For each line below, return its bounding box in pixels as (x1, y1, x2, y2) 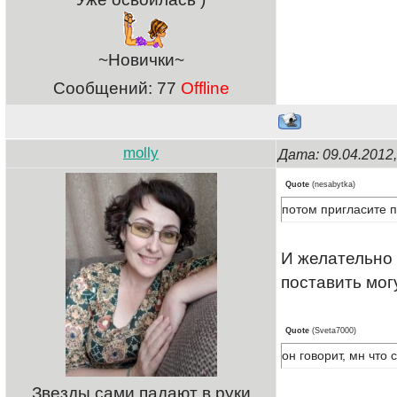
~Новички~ (97, 51, 184, 69)
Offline (180, 79, 230, 97)
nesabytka (315, 180, 353, 189)
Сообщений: (52, 79, 157, 97)
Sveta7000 (315, 325, 354, 335)
